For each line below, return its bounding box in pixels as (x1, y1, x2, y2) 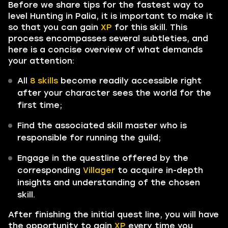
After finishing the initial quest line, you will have (8, 210, 219, 219)
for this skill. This (112, 22, 187, 32)
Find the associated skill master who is (17, 121, 187, 130)
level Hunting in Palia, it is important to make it (8, 11, 213, 21)
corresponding (17, 165, 83, 175)
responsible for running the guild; (17, 133, 161, 142)
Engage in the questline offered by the (17, 153, 188, 163)
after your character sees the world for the (17, 88, 211, 98)
